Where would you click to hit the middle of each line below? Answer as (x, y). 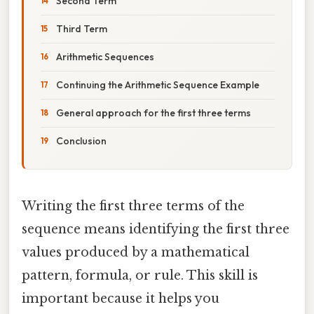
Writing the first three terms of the (133, 206)
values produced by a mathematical (136, 252)
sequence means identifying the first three (156, 229)
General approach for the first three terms (153, 112)
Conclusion (81, 141)
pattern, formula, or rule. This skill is (140, 275)
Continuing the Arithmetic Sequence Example (158, 84)
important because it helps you (121, 298)
